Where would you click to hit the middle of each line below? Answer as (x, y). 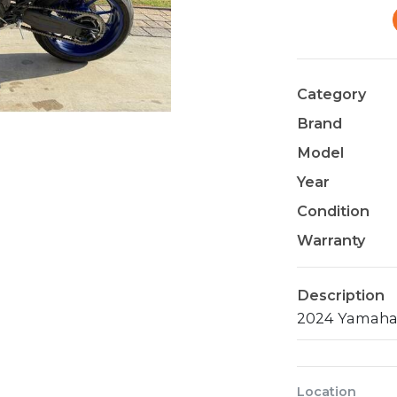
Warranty (331, 241)
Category (332, 94)
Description (341, 296)
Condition (334, 211)
